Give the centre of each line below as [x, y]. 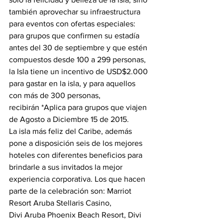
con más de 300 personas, [56, 95]
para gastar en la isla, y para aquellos [73, 83]
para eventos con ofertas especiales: [73, 24]
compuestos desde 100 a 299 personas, [78, 59]
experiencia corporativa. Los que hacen [78, 179]
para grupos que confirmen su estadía [75, 36]
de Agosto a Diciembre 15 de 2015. [69, 119]
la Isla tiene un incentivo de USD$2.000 [79, 71]
